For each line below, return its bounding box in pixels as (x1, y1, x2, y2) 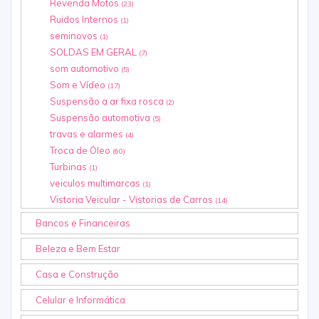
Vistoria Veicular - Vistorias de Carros (50, 194, 215, 206)
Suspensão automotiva (50, 112, 152, 124)
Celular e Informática (36, 294, 125, 306)
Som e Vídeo (50, 79, 108, 91)
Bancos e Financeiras (36, 217, 130, 229)
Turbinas (50, 161, 89, 173)
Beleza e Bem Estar (36, 243, 120, 255)
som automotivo (50, 63, 121, 75)
